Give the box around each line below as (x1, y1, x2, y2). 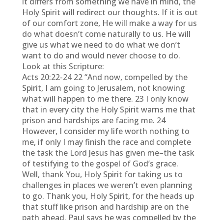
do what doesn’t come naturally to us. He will (22, 28, 191, 39)
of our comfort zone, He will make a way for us (22, 18, 197, 28)
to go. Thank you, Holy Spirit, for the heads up (22, 191, 194, 201)
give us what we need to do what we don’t (22, 39, 180, 50)
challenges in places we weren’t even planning (22, 180, 192, 191)
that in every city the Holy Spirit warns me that (22, 104, 195, 115)
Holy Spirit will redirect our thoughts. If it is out (22, 7, 198, 18)
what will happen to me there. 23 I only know (22, 93, 189, 104)
